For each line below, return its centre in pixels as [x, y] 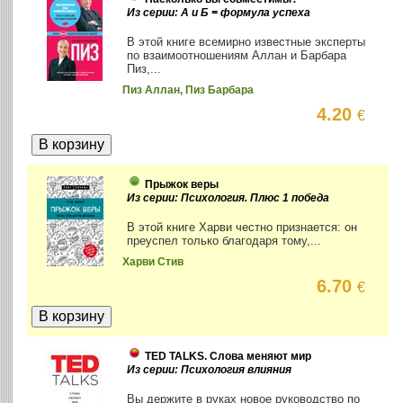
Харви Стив [153, 262]
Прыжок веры [182, 185]
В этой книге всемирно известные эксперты [246, 42]
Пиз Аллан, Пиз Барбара [188, 90]
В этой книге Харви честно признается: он [242, 228]
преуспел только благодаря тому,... [224, 241]
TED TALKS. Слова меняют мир [228, 357]
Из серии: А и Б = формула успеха [219, 13]
